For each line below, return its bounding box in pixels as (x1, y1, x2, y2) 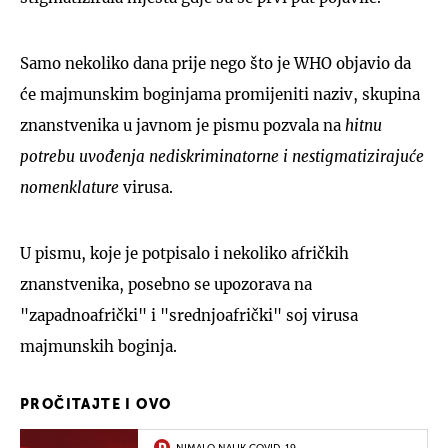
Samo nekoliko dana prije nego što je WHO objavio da (20, 53, 411, 73)
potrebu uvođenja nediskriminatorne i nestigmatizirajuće (20, 146, 424, 166)
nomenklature (20, 177, 119, 197)
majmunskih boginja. (20, 336, 177, 356)
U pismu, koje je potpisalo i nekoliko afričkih (20, 243, 349, 263)
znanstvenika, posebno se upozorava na (20, 274, 312, 294)
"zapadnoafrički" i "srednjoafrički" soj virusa (20, 305, 358, 325)
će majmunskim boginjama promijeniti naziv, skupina (20, 84, 420, 104)
